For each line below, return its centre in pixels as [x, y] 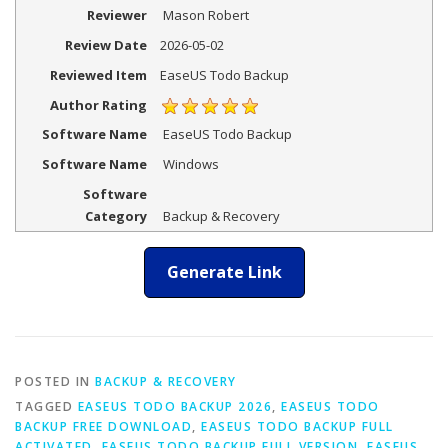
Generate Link [224, 271]
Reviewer [116, 15]
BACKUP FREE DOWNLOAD [103, 426]
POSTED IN [55, 381]
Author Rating [98, 104]
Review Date [105, 45]
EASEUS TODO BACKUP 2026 [174, 406]
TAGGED [46, 406]
